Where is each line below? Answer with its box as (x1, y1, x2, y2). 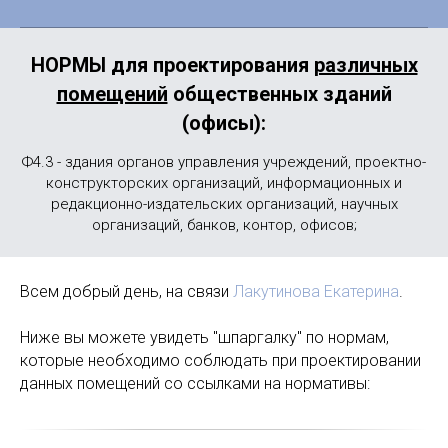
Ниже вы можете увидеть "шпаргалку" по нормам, (20, 328, 389, 347)
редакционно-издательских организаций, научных (50, 195, 398, 213)
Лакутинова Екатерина (233, 282, 399, 301)
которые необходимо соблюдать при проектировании (20, 351, 421, 370)
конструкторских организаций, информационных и (46, 174, 402, 192)
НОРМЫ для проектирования (30, 53, 314, 77)
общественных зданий (167, 82, 392, 106)
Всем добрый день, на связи (20, 282, 233, 301)
